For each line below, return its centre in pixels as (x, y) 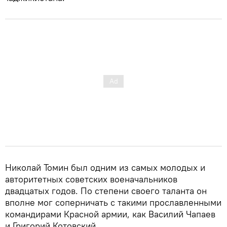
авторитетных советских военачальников (91, 179)
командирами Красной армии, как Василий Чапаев (110, 214)
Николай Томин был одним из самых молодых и (105, 167)
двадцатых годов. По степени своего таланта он (106, 191)
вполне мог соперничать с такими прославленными (113, 202)
